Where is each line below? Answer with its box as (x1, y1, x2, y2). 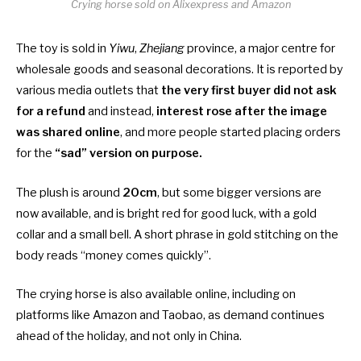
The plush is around (16, 185, 120, 200)
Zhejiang (139, 41, 185, 56)
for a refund (16, 104, 85, 119)
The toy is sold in (16, 41, 109, 56)
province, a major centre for (185, 41, 335, 56)
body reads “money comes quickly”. (16, 247, 211, 263)
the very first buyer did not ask (161, 83, 337, 98)
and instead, (85, 104, 154, 119)
